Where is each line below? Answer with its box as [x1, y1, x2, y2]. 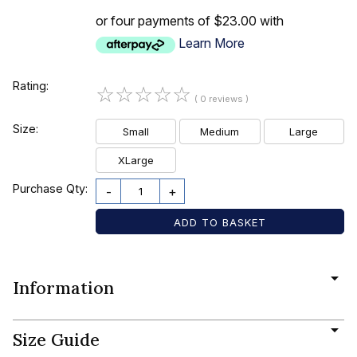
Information [13, 276, 114, 299]
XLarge [118, 153, 155, 167]
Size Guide [13, 328, 100, 351]
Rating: [13, 78, 49, 92]
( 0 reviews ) [194, 92, 249, 104]
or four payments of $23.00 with [96, 13, 284, 29]
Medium [200, 124, 240, 138]
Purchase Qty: [13, 181, 88, 195]
